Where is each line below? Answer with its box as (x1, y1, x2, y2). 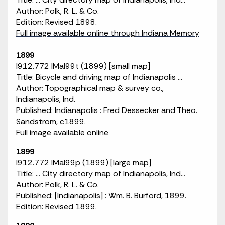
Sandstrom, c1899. (16, 116, 86, 127)
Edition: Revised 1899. (16, 201, 97, 212)
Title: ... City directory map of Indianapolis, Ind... (16, 168, 185, 179)
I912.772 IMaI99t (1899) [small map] (16, 61, 150, 71)
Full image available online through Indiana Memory (16, 28, 199, 38)
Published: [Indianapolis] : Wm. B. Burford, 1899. (16, 190, 186, 201)
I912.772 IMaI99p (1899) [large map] (16, 157, 151, 168)
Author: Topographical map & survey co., (16, 83, 164, 93)
